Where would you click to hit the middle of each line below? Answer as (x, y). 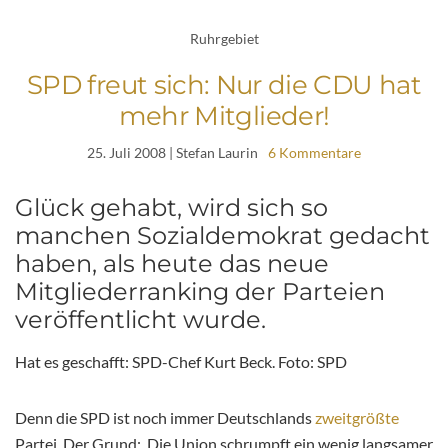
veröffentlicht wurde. (140, 320)
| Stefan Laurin (212, 153)
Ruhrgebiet (224, 38)
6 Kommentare (314, 153)
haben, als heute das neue (172, 264)
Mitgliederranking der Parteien (200, 292)
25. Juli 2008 (126, 153)
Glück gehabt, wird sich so (171, 208)
